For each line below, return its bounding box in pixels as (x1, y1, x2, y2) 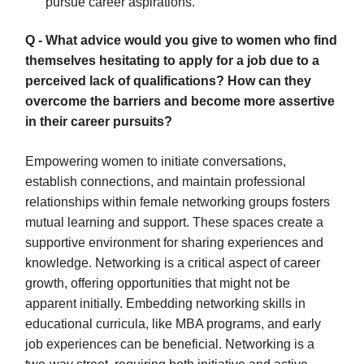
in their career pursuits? (25, 114, 172, 128)
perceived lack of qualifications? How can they (25, 73, 311, 88)
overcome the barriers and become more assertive (25, 93, 335, 108)
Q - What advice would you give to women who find (25, 32, 337, 47)
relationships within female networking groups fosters (25, 194, 330, 209)
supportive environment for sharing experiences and (25, 235, 323, 249)
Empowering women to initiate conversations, (25, 154, 286, 168)
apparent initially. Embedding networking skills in (25, 296, 305, 310)
